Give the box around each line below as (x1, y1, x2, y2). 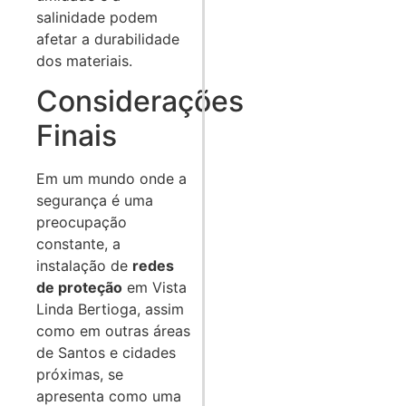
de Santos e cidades (36, 343, 176, 362)
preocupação (36, 213, 127, 232)
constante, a (36, 235, 121, 254)
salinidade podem (36, 7, 158, 26)
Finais (36, 118, 117, 154)
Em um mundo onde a (36, 169, 187, 188)
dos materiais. (36, 51, 132, 70)
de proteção (36, 278, 122, 297)
